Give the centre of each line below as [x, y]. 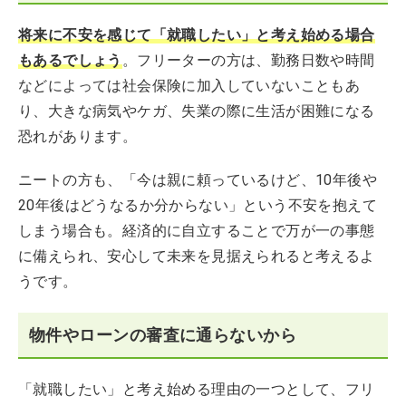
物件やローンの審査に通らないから [163, 335]
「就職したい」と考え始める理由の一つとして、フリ [197, 389]
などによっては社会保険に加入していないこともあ [189, 86]
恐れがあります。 [78, 136]
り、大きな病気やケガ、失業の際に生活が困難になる [197, 111]
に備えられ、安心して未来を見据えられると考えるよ [197, 256]
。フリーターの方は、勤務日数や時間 [248, 60]
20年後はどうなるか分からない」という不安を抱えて [198, 205]
